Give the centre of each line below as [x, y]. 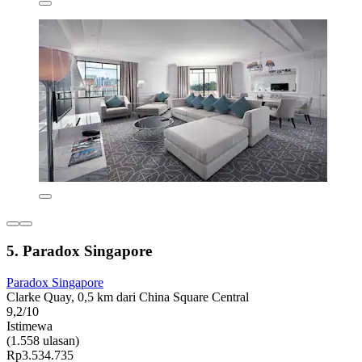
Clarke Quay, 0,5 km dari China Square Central [128, 297]
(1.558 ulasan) [43, 340]
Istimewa [29, 326]
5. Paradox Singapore [79, 251]
